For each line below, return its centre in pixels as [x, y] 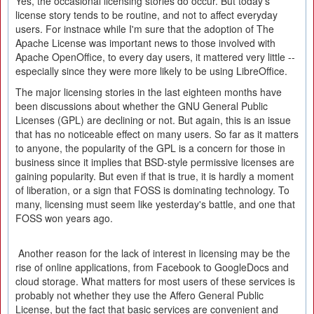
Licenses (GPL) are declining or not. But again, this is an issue [153, 120]
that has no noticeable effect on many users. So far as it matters [157, 134]
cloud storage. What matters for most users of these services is [155, 281]
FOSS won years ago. [64, 218]
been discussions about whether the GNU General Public [142, 106]
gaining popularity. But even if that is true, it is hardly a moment [155, 176]
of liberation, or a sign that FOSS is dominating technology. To [152, 190]
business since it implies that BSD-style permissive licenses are [155, 162]
